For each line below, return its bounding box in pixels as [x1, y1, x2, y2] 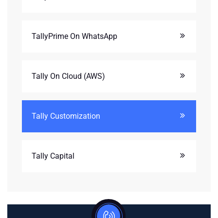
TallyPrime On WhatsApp [32, 31, 117, 41]
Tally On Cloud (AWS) [32, 71, 105, 81]
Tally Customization [32, 111, 100, 121]
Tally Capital [32, 151, 74, 161]
